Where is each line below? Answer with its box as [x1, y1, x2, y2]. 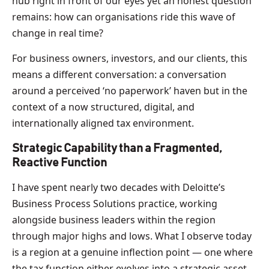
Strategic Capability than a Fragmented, [12, 142, 222, 154]
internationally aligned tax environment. [12, 116, 199, 130]
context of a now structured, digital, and [12, 100, 195, 113]
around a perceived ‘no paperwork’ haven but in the [12, 83, 247, 97]
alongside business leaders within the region [12, 213, 216, 226]
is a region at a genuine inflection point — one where [12, 245, 253, 259]
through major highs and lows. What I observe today [12, 229, 252, 243]
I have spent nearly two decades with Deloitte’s [12, 180, 225, 194]
